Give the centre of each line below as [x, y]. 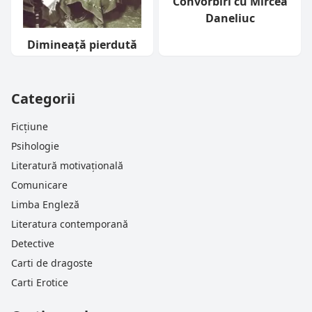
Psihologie [35, 146]
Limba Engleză [45, 204]
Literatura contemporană [70, 224]
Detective [33, 243]
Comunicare [39, 185]
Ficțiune [30, 126]
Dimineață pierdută [82, 44]
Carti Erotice [40, 282]
